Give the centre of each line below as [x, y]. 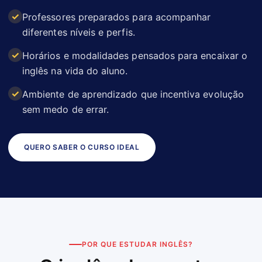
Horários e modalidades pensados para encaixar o [135, 55]
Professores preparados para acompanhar [117, 17]
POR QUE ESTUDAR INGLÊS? [137, 244]
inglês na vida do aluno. [75, 70]
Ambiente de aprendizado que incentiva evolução [133, 94]
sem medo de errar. [66, 109]
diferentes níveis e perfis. [79, 32]
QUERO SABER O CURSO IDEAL [82, 147]
